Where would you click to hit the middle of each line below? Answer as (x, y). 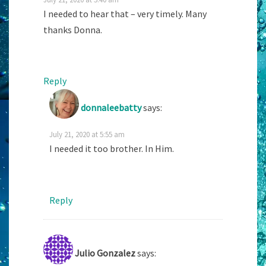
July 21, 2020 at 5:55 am (87, 134)
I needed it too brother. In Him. (112, 149)
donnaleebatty (111, 108)
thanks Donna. (73, 29)
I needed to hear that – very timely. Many (125, 13)
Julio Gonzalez (105, 253)
